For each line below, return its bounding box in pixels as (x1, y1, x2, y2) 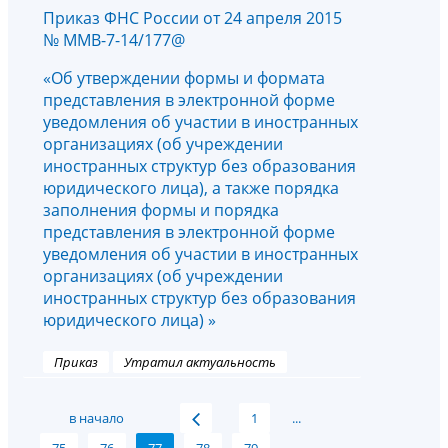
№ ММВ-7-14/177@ (43, 29, 185, 52)
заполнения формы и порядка (43, 199, 279, 222)
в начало (69, 409, 125, 428)
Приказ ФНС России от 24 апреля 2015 (43, 7, 342, 30)
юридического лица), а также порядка (43, 177, 339, 200)
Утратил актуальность (124, 353, 276, 372)
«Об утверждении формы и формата (43, 67, 325, 90)
